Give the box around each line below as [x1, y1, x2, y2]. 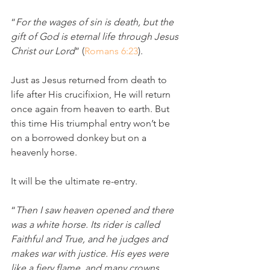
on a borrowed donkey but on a [11, 132, 149, 143]
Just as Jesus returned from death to [11, 74, 169, 86]
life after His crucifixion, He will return [11, 89, 173, 100]
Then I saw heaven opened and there [16, 204, 176, 216]
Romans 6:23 [84, 45, 138, 57]
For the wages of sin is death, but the [16, 16, 176, 28]
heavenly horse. [11, 146, 77, 158]
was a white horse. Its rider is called [11, 219, 162, 230]
